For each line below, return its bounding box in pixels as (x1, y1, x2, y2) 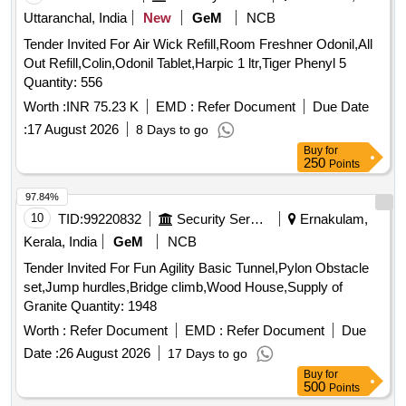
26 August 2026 (59, 345, 150, 362)
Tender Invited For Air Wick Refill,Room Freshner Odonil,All (24, 36, 372, 53)
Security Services (250, 211, 264, 227)
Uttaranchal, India (24, 10, 127, 26)
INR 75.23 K (66, 99, 139, 115)
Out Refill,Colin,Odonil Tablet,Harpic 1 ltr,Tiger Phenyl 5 (24, 55, 346, 72)
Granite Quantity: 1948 (71, 298, 157, 314)
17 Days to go (168, 346, 247, 362)
